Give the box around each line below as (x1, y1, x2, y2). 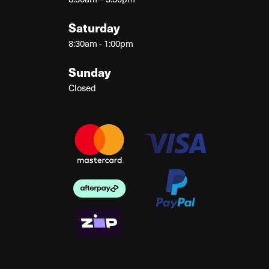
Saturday (68, 19, 120, 37)
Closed (68, 82, 96, 94)
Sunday (68, 63, 111, 81)
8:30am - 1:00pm (68, 37, 133, 50)
